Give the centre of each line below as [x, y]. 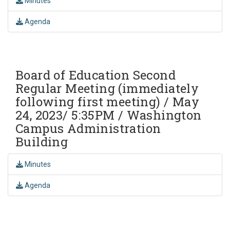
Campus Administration [88, 128]
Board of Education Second [95, 75]
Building [42, 141]
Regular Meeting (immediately [107, 88]
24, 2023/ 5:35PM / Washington [109, 115]
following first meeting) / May [107, 101]
